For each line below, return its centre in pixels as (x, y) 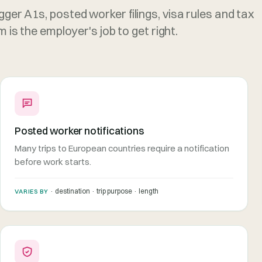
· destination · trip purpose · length (103, 191)
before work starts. (53, 161)
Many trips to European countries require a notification (122, 148)
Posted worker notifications (79, 130)
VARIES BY (32, 191)
